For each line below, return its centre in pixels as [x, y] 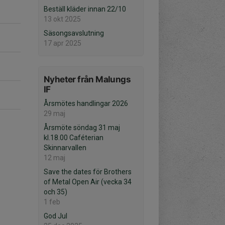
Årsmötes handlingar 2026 [86, 103]
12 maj [54, 158]
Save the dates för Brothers [88, 172]
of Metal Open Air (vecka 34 [88, 182]
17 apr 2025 [63, 43]
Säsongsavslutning [74, 33]
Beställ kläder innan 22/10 [85, 9]
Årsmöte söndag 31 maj [82, 128]
